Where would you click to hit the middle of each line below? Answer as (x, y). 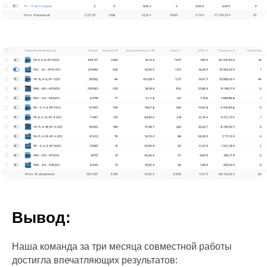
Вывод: (41, 217)
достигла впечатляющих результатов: (95, 260)
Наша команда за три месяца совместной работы (122, 246)
